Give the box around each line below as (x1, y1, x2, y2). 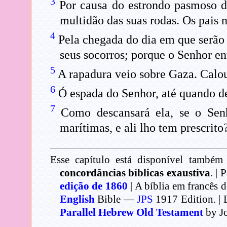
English (59, 193, 95, 206)
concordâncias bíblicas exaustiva (59, 167, 210, 179)
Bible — (97, 193, 137, 206)
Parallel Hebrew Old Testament (59, 206, 203, 219)
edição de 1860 (59, 180, 128, 193)
